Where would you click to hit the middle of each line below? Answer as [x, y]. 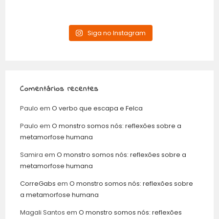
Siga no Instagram [116, 33]
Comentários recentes [59, 89]
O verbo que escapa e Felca [98, 108]
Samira [32, 154]
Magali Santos [43, 212]
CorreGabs [38, 183]
